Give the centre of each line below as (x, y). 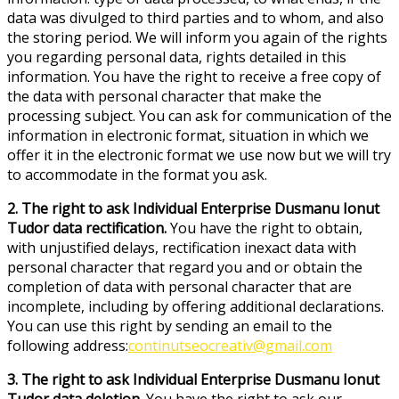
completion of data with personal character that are (179, 286)
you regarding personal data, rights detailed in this (177, 57)
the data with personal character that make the (164, 96)
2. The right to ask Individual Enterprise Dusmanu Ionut (193, 208)
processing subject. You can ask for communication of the (199, 115)
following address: (68, 345)
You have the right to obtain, (265, 228)
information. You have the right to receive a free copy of (194, 76)
